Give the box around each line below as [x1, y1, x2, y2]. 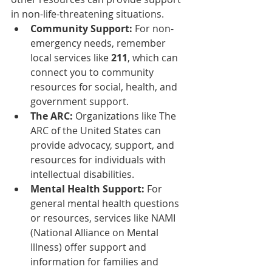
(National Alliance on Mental [30, 225, 161, 239]
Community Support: [30, 21, 132, 35]
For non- [132, 21, 174, 35]
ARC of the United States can [30, 123, 163, 137]
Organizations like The [73, 109, 178, 123]
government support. [30, 94, 129, 108]
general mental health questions [30, 196, 182, 210]
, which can [127, 50, 180, 64]
